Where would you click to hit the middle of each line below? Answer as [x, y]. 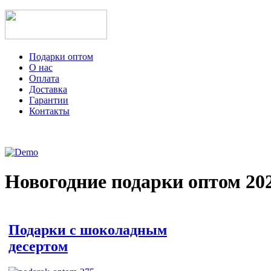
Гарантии [49, 100]
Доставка [48, 89]
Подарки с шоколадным [88, 230]
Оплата [44, 78]
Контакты [49, 111]
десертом [38, 246]
